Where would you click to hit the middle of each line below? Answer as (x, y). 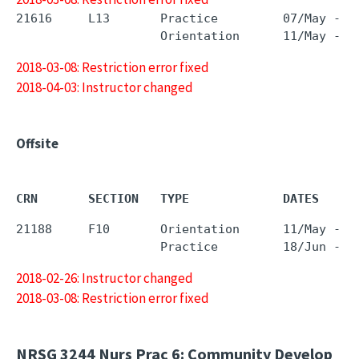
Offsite (37, 143)
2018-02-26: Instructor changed (105, 278)
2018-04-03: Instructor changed (105, 87)
